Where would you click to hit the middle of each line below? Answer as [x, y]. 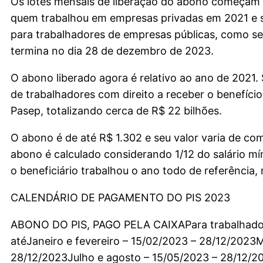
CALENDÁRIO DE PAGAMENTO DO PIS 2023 [120, 198]
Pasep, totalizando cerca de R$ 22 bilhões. [116, 111]
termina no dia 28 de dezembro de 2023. [112, 51]
